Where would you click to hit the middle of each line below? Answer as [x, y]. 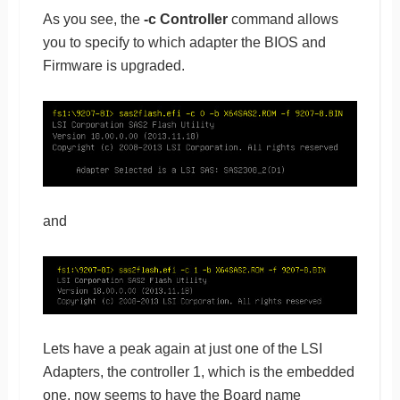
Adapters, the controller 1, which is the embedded [198, 372]
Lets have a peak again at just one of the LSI [182, 349]
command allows [283, 19]
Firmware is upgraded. [113, 65]
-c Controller [185, 19]
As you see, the [93, 19]
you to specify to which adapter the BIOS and [184, 42]
